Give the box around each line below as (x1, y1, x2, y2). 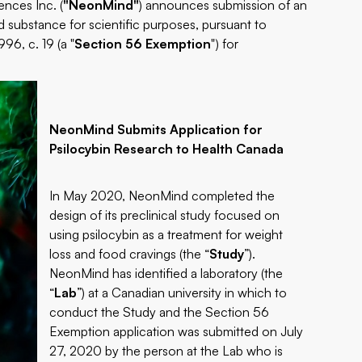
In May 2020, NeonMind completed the (49, 187, 276, 204)
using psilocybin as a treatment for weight (49, 226, 284, 242)
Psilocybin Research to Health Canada (49, 141, 284, 157)
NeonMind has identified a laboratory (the (49, 265, 284, 281)
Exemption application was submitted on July (49, 323, 304, 339)
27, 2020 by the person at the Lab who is (49, 343, 284, 359)
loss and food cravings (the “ (49, 246, 210, 262)
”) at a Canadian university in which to (77, 284, 288, 301)
